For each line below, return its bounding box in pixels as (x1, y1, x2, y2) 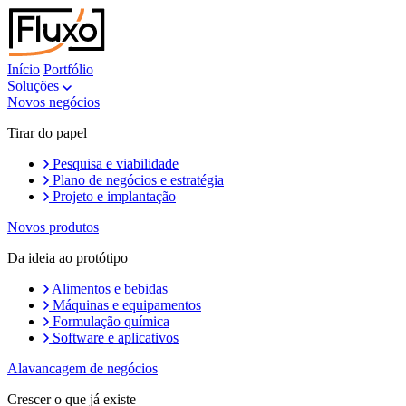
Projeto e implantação (53, 188, 176, 204)
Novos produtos (7, 219, 99, 235)
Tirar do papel (7, 125, 87, 140)
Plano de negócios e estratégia (53, 172, 224, 188)
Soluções (7, 78, 63, 93)
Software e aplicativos (53, 330, 179, 345)
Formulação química (53, 314, 169, 329)
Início (7, 62, 40, 77)
